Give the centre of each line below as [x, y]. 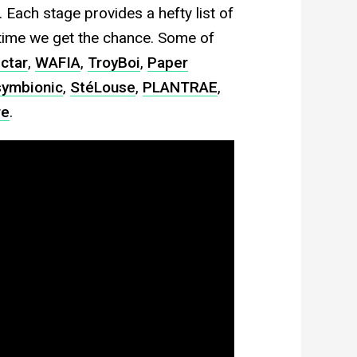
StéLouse [102, 88]
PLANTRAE [180, 88]
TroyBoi [114, 63]
